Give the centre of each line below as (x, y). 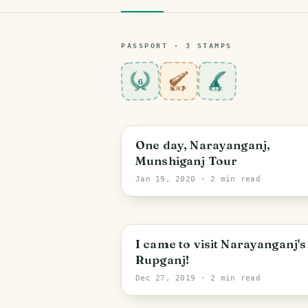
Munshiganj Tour (187, 161)
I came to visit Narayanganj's (221, 244)
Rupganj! (163, 260)
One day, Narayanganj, (203, 145)
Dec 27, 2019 (166, 278)
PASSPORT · (153, 46)
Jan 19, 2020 (166, 179)
